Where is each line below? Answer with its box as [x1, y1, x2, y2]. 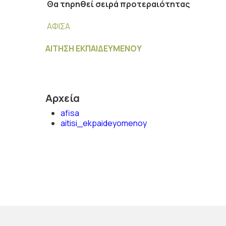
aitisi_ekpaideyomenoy [61, 118, 147, 129]
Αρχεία [45, 91, 80, 105]
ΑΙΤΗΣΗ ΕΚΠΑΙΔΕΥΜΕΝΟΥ [45, 43, 142, 54]
